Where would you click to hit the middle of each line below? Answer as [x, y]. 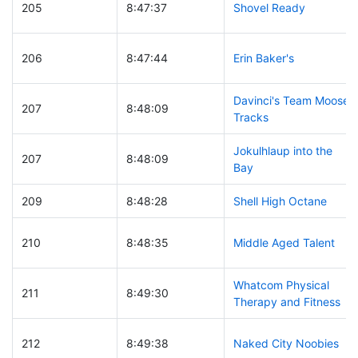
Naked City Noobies [286, 344]
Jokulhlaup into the [282, 151]
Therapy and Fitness [286, 302]
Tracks [251, 117]
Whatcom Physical [281, 285]
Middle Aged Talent [284, 243]
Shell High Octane [280, 201]
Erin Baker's [263, 58]
